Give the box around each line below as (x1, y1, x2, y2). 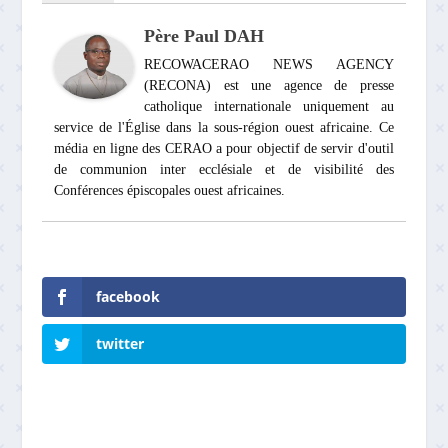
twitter (96, 334, 145, 354)
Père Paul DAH (144, 25, 265, 46)
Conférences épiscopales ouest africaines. (54, 182, 286, 198)
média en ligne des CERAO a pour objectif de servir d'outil (54, 140, 394, 156)
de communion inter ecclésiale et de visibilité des (54, 161, 394, 177)
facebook (96, 286, 161, 306)
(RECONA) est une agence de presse (144, 77, 394, 93)
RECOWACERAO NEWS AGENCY (144, 56, 394, 72)
